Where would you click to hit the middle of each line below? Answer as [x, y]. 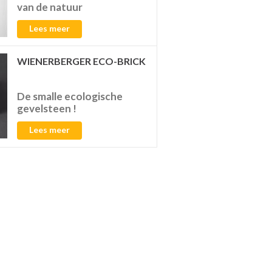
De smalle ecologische [70, 96]
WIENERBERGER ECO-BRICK [82, 61]
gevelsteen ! [47, 108]
